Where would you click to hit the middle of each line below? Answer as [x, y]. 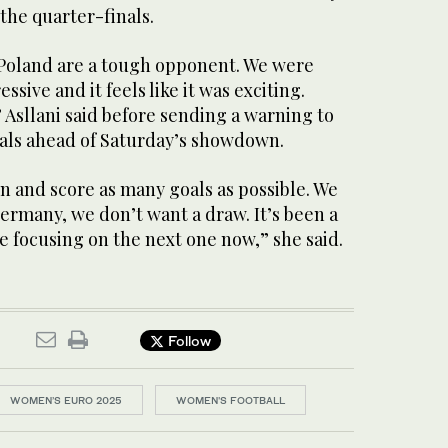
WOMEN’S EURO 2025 [66, 400]
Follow [187, 340]
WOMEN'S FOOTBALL [230, 400]
